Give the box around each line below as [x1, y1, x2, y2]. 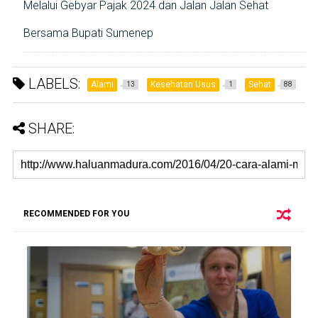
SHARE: [28, 120, 75, 138]
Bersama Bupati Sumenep [23, 26, 153, 40]
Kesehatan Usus [150, 79, 216, 90]
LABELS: [24, 75, 80, 93]
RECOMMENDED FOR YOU [23, 209, 129, 219]
